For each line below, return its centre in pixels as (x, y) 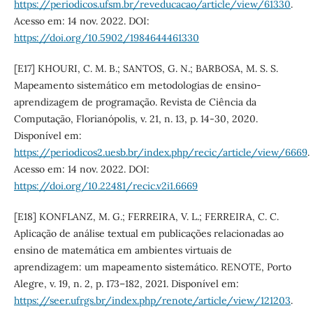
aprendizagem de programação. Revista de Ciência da (135, 102)
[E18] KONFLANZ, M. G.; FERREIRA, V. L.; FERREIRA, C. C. (146, 216)
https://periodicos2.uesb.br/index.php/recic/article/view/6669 (160, 152)
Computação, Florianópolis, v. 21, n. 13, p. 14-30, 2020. (136, 118)
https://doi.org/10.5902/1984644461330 (106, 37)
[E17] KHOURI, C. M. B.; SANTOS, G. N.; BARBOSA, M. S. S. (146, 68)
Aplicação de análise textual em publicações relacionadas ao (148, 233)
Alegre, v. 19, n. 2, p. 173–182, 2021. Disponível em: (126, 283)
